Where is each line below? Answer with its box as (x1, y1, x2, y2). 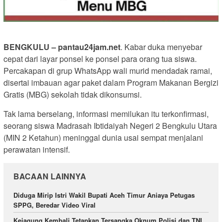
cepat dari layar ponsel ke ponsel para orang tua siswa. (3, 53, 197, 65)
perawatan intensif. (3, 144, 70, 156)
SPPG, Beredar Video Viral (13, 200, 96, 210)
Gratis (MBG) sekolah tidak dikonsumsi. (3, 89, 142, 101)
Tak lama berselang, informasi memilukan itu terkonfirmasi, (3, 108, 209, 120)
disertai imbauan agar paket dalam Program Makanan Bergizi (3, 77, 219, 89)
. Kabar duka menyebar (120, 41, 202, 53)
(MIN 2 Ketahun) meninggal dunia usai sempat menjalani (3, 132, 203, 144)
